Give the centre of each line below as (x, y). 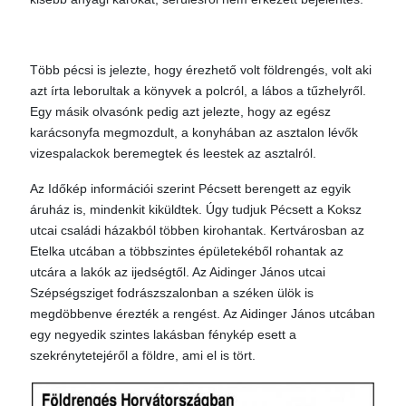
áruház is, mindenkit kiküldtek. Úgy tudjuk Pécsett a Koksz (196, 209)
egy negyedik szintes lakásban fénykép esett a (163, 334)
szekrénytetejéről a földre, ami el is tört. (143, 355)
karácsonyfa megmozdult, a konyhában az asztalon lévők (194, 132)
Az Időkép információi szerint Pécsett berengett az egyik (190, 188)
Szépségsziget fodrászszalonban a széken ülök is (172, 293)
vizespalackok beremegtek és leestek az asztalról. (173, 153)
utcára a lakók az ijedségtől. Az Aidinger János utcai (178, 272)
